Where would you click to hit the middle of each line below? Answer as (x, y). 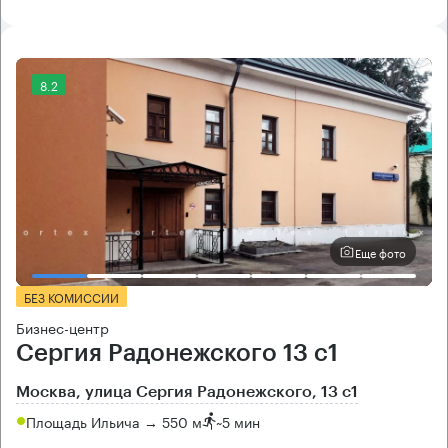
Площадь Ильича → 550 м (114, 420)
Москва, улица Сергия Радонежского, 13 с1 (187, 392)
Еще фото (380, 251)
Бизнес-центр (62, 327)
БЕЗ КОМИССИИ (71, 297)
